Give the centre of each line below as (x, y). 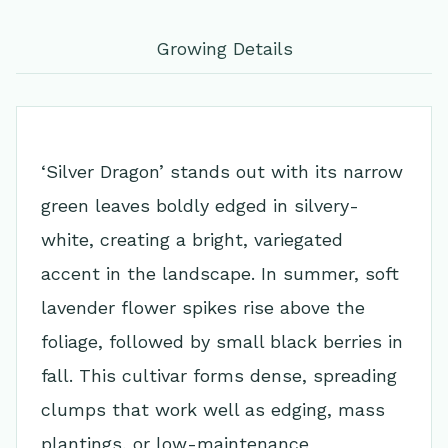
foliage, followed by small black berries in (222, 341)
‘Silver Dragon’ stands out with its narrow (222, 171)
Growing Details (224, 48)
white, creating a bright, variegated (192, 239)
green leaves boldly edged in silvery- (200, 205)
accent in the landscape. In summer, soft (220, 273)
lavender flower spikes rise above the (203, 307)
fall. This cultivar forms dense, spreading (219, 375)
